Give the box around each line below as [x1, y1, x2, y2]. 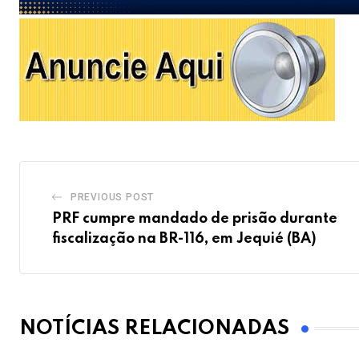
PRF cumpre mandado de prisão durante [52, 212, 337, 227]
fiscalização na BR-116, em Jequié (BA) [52, 232, 317, 247]
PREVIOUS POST [70, 192, 155, 204]
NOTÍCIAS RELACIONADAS [19, 318, 289, 339]
